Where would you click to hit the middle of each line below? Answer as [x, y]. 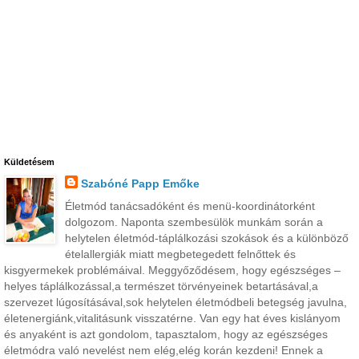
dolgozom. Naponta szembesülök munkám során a [194, 222]
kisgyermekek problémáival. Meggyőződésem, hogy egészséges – [172, 270]
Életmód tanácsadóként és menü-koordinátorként [190, 206]
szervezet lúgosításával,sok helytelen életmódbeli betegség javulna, [175, 302]
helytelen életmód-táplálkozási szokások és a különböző [206, 238]
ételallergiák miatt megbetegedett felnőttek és [180, 254]
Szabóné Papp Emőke [140, 184]
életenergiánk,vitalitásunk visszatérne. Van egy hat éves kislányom [172, 318]
